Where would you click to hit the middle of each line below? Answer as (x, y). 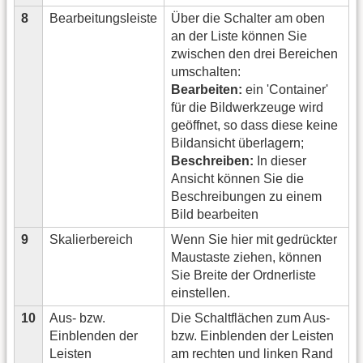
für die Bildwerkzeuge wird (247, 108)
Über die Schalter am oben (248, 19)
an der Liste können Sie (239, 36)
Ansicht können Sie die (237, 179)
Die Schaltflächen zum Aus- (250, 318)
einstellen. (201, 293)
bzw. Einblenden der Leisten (252, 336)
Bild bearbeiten (215, 215)
